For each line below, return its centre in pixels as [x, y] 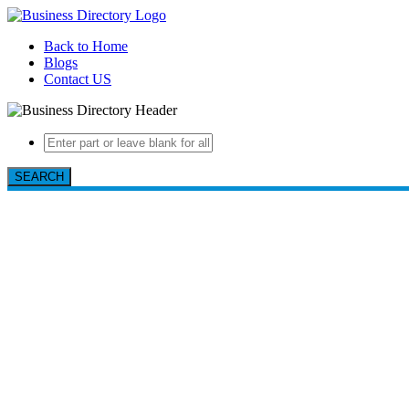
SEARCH [39, 177]
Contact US [78, 79]
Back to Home [86, 46]
